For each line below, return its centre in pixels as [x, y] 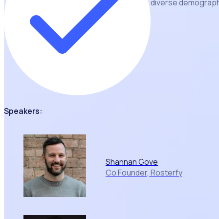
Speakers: [23, 111]
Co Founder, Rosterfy [144, 172]
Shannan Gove [132, 162]
